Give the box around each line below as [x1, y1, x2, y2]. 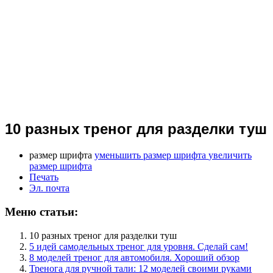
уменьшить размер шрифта [94, 150, 206, 161]
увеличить [208, 150, 252, 161]
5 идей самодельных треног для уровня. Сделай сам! [29, 241, 248, 252]
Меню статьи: [5, 205, 78, 218]
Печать [29, 172, 58, 183]
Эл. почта [29, 183, 69, 194]
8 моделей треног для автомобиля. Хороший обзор [29, 252, 239, 263]
